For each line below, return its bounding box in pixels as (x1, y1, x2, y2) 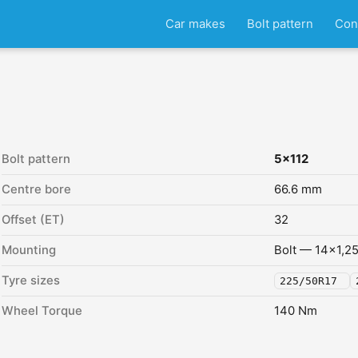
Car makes (165, 16, 225, 31)
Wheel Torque (2, 304, 82, 318)
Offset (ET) (2, 213, 65, 227)
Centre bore (2, 182, 71, 197)
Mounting (2, 243, 56, 257)
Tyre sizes (2, 273, 60, 288)
